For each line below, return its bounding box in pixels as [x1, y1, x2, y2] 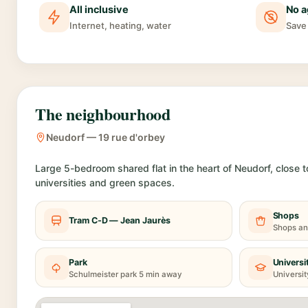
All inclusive [69, 3, 129, 16]
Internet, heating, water [69, 20, 171, 32]
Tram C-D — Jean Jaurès [69, 215, 170, 226]
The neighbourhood [35, 102, 170, 126]
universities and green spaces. [35, 177, 175, 189]
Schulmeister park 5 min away [69, 269, 182, 280]
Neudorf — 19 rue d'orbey [46, 131, 165, 144]
